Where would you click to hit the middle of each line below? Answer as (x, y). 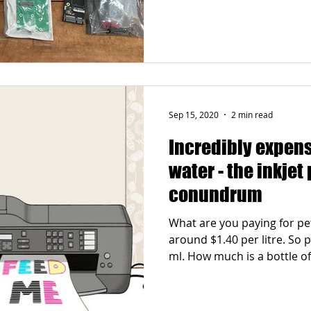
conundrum (216, 194)
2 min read (252, 115)
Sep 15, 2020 (194, 115)
